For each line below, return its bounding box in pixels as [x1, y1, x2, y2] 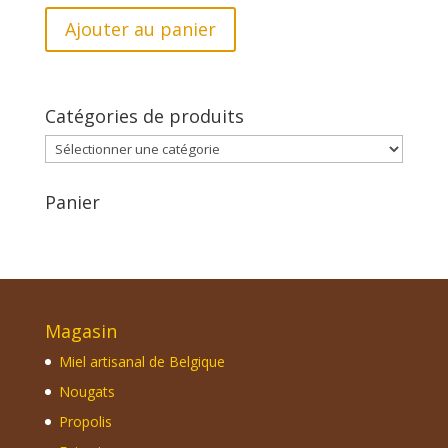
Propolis [58, 411, 112, 431]
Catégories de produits [44, 103, 244, 128]
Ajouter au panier [64, 17, 216, 42]
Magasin [44, 318, 117, 343]
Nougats [58, 381, 115, 401]
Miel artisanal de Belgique [58, 351, 225, 371]
